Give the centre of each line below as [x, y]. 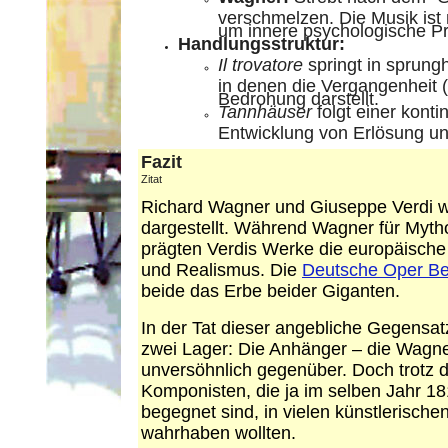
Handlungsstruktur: [261, 44]
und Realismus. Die [221, 270]
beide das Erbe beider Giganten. [270, 291]
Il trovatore [260, 65]
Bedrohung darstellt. [298, 95]
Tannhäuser [265, 112]
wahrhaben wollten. [218, 433]
